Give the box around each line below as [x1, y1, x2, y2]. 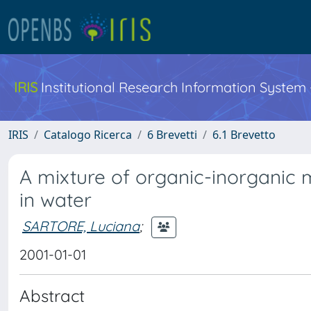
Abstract [19, 285, 85, 306]
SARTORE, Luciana [22, 217, 140, 235]
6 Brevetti [147, 127, 197, 142]
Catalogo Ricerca [44, 127, 132, 142]
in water [19, 187, 92, 212]
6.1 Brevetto [212, 127, 276, 142]
